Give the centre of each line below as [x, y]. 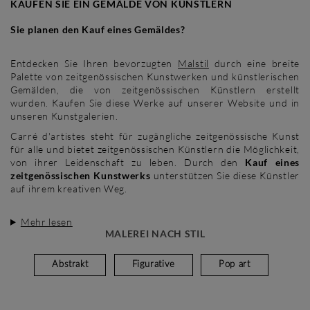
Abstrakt [70, 264]
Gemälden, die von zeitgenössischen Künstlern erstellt [155, 89]
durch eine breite [254, 63]
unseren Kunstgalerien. [64, 116]
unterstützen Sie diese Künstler [225, 175]
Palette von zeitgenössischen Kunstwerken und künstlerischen [155, 76]
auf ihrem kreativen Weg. [69, 188]
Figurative [154, 264]
